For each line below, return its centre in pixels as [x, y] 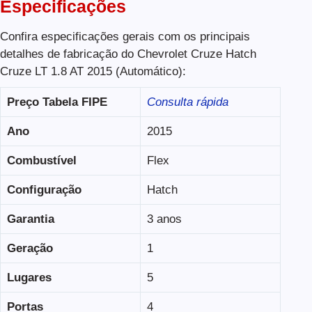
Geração [30, 248]
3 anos [164, 219]
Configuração [44, 189]
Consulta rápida [187, 102]
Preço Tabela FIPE [57, 102]
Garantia [30, 219]
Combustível [41, 160]
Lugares [29, 277]
